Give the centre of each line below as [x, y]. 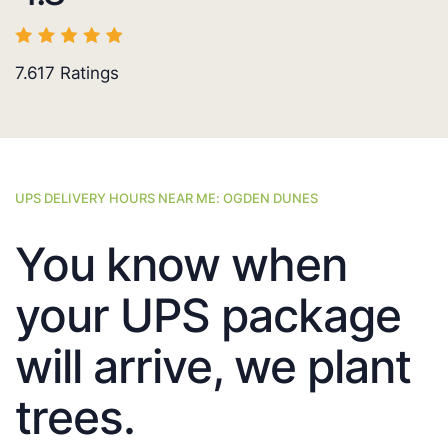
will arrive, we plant [213, 366]
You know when [181, 264]
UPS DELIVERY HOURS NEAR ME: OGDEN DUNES [166, 198]
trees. [75, 417]
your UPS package [208, 315]
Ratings [87, 73]
